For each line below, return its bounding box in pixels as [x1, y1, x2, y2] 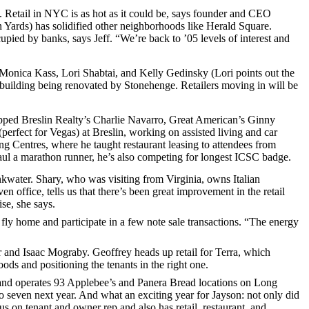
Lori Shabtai [61, 67, 115, 79]
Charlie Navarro [93, 114, 163, 126]
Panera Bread [137, 277, 196, 288]
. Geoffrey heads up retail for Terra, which [87, 246, 270, 258]
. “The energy [239, 216, 299, 228]
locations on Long [196, 277, 277, 288]
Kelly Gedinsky [137, 67, 208, 79]
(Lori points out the [208, 67, 295, 79]
